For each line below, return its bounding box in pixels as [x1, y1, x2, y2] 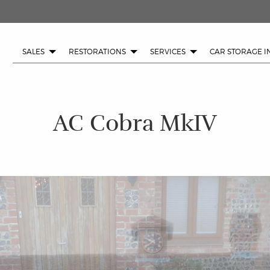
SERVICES [150, 47, 186, 57]
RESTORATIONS [69, 47, 126, 57]
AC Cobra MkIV [53, 109, 217, 138]
